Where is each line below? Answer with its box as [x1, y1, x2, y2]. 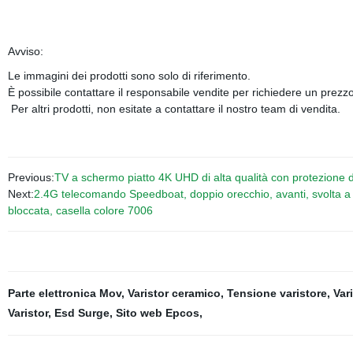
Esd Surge [54, 307, 110, 319]
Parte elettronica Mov [7, 287, 121, 299]
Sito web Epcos [115, 307, 199, 319]
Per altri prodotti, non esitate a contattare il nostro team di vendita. [7, 102, 347, 115]
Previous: [7, 171, 54, 184]
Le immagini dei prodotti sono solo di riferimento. [7, 69, 251, 82]
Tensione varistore [226, 287, 327, 299]
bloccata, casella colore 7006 [7, 204, 153, 217]
